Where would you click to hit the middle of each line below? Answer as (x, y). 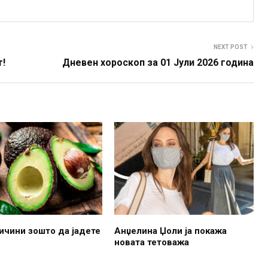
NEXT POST (231, 47)
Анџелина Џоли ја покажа (170, 231)
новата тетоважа (151, 243)
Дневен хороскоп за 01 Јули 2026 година (158, 62)
